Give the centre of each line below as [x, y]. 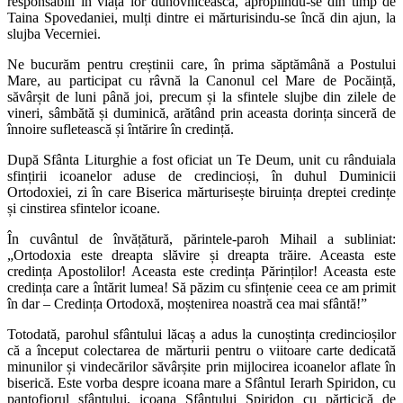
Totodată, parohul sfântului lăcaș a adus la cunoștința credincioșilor [201, 334]
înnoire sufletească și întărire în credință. [121, 129]
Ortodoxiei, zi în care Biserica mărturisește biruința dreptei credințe [201, 192]
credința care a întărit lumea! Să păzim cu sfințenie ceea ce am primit [201, 287]
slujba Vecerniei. [54, 33]
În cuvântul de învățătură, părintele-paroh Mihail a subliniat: [201, 238]
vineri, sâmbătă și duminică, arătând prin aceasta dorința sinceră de [201, 112]
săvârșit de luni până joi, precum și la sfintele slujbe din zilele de [201, 96]
